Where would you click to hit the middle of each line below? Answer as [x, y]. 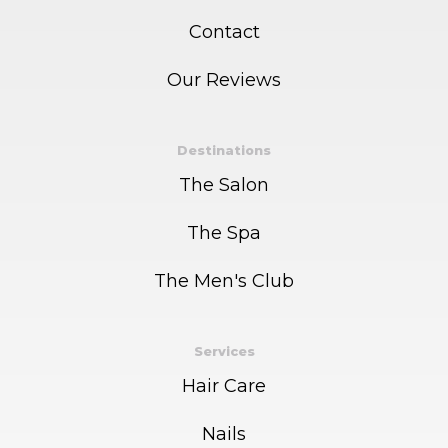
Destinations [224, 151]
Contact [224, 32]
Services [224, 352]
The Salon [224, 185]
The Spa [224, 233]
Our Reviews [224, 80]
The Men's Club [224, 281]
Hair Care [224, 386]
